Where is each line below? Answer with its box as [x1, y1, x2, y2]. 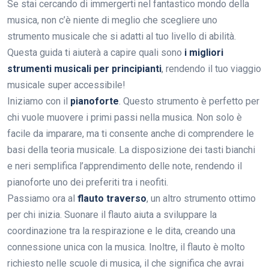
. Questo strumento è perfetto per [119, 95, 259, 107]
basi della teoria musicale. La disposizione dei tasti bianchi [7, 144, 255, 156]
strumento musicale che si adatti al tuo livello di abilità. [7, 31, 236, 43]
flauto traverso [77, 193, 147, 205]
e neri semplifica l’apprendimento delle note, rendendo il [7, 160, 242, 172]
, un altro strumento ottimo [147, 193, 256, 205]
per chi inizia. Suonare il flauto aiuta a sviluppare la [7, 209, 217, 221]
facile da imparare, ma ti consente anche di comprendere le [7, 128, 254, 140]
